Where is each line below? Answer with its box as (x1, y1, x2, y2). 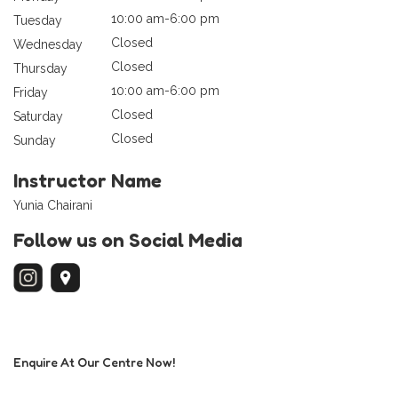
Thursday (13, 60, 68, 76)
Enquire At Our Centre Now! (13, 354, 175, 370)
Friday (13, 84, 48, 99)
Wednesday (13, 36, 83, 52)
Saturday (13, 108, 63, 123)
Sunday (13, 132, 56, 147)
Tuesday (13, 12, 62, 28)
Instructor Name (13, 168, 162, 192)
